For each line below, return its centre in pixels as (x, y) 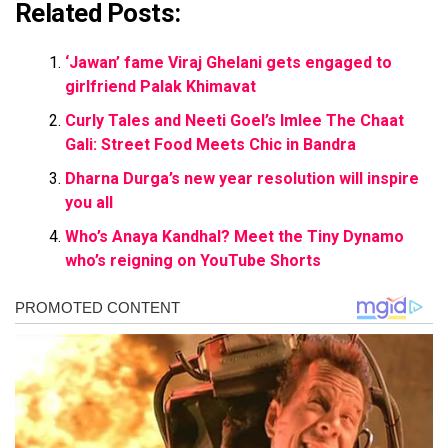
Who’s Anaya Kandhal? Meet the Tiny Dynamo (234, 237)
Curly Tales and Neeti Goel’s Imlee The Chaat (234, 121)
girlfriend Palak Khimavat (160, 87)
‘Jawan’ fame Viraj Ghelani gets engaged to (228, 63)
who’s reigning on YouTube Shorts (193, 261)
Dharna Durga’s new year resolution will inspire (242, 179)
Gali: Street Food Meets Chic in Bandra (210, 145)
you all (89, 203)
